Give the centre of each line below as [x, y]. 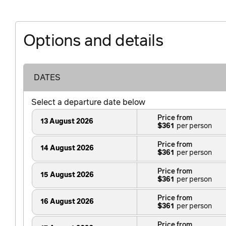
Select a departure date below [88, 103]
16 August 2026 [67, 202]
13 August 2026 [67, 122]
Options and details [93, 42]
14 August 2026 [67, 149]
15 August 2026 [67, 175]
